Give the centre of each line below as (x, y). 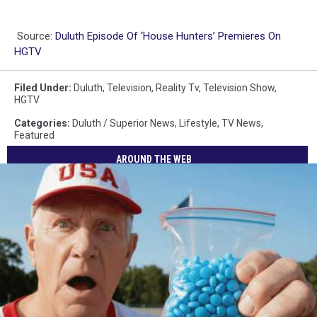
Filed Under (41, 87)
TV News (241, 123)
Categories (41, 123)
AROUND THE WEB (154, 160)
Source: (35, 36)
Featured (34, 135)
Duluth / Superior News (123, 123)
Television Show (239, 87)
